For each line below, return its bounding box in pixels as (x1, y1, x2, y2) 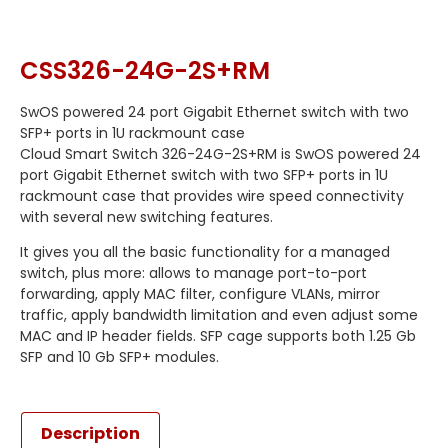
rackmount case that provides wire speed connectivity (20, 185, 404, 206)
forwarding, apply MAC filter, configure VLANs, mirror (20, 283, 380, 304)
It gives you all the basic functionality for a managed (20, 241, 390, 262)
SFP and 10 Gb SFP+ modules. (20, 346, 219, 367)
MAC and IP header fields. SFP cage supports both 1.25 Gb (20, 325, 416, 346)
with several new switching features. (20, 206, 273, 227)
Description (41, 422, 141, 446)
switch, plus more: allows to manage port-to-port (20, 262, 367, 283)
